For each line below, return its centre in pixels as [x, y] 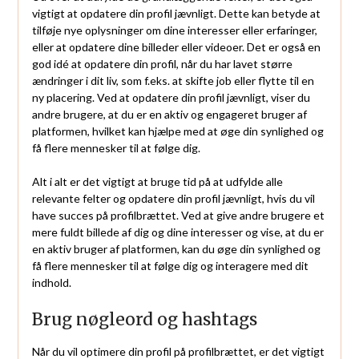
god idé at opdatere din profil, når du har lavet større [162, 64]
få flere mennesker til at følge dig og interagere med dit [170, 266]
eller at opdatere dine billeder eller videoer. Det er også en [176, 47]
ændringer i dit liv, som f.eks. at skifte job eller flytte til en [173, 81]
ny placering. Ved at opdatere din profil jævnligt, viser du [171, 98]
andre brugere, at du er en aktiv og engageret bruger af [169, 115]
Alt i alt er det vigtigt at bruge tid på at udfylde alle [157, 182]
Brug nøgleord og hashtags [144, 320]
